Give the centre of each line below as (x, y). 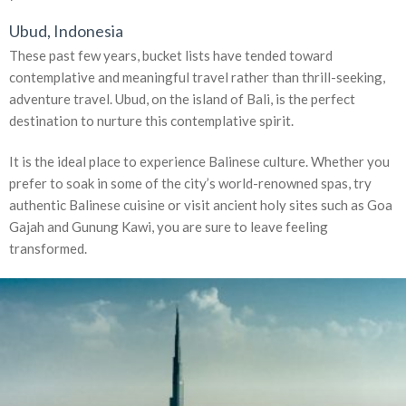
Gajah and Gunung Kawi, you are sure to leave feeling (169, 226)
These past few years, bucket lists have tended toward (171, 55)
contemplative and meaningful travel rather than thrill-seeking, (197, 77)
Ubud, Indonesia (66, 30)
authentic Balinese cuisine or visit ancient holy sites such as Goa (201, 204)
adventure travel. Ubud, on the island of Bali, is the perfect (182, 98)
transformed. (48, 248)
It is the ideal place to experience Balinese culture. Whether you (199, 161)
